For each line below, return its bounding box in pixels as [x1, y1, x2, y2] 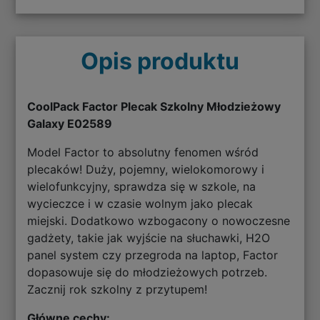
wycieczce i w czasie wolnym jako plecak [27, 196, 254, 211]
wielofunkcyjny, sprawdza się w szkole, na [27, 179, 256, 194]
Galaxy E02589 [27, 116, 113, 131]
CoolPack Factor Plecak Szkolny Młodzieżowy [27, 99, 281, 114]
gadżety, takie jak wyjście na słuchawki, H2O [27, 230, 271, 245]
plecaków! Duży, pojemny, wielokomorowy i [27, 161, 265, 176]
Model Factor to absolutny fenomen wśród [27, 144, 259, 159]
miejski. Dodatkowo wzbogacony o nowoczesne [27, 213, 291, 228]
